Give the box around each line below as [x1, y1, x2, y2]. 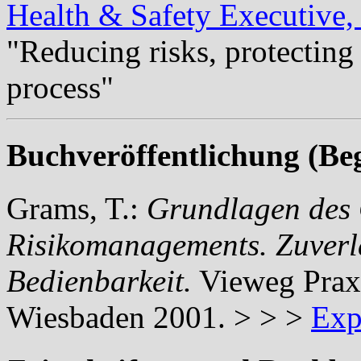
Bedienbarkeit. [6, 263, 192, 299]
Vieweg [199, 263, 295, 299]
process [6, 69, 101, 105]
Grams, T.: [6, 191, 147, 226]
